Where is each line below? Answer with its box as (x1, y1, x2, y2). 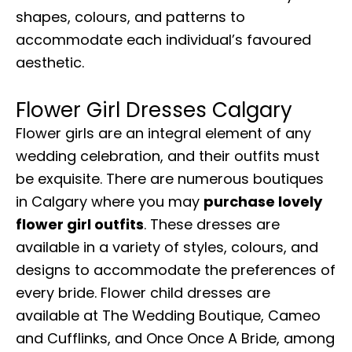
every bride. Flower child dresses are (16, 282, 270, 302)
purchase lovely (203, 191, 322, 211)
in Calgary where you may (16, 191, 203, 211)
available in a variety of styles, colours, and (16, 236, 318, 257)
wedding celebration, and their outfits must (16, 145, 320, 166)
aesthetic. (16, 53, 84, 73)
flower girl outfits (16, 214, 144, 234)
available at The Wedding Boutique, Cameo (16, 305, 321, 325)
